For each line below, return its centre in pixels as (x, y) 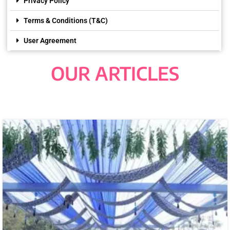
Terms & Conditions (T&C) (66, 20)
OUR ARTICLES (115, 73)
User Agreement (50, 40)
